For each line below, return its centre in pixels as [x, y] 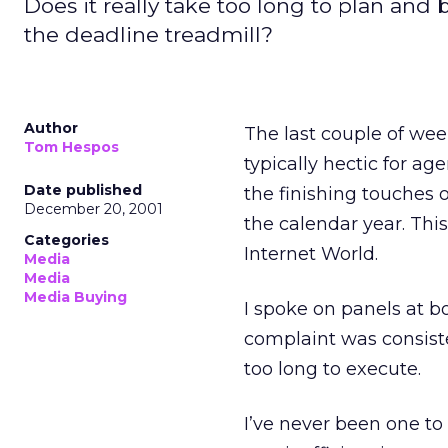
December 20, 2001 [93, 209]
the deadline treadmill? [148, 34]
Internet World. [311, 254]
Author [51, 128]
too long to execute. [332, 369]
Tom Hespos [71, 147]
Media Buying [75, 297]
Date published [83, 190]
